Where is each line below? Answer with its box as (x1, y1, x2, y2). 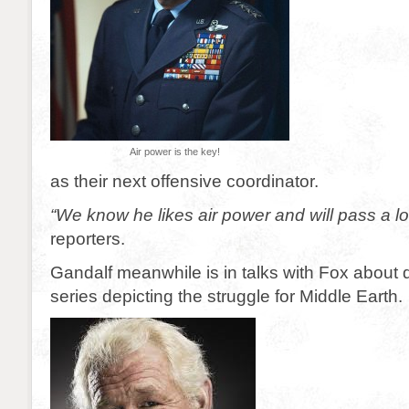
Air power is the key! (129, 146, 220, 157)
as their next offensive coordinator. (50, 171, 319, 191)
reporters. (50, 228, 125, 248)
